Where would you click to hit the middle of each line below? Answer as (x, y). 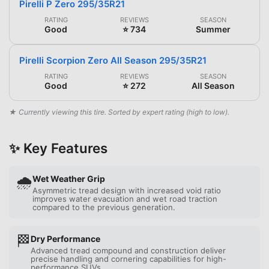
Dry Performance (65, 238)
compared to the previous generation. (104, 207)
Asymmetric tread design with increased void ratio (127, 190)
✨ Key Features (58, 148)
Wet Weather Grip (69, 178)
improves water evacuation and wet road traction (125, 198)
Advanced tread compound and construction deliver (128, 250)
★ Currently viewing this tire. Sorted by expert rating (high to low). (119, 112)
